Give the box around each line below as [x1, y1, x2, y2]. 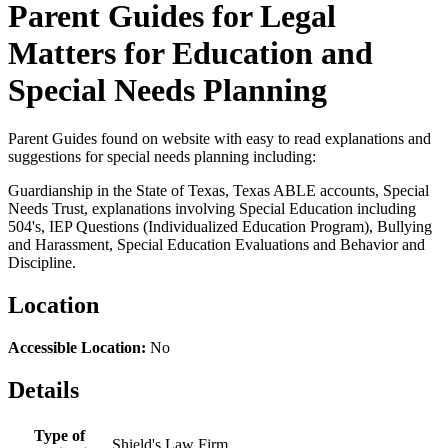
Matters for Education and [8, 34, 373, 71]
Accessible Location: [8, 339, 146, 357]
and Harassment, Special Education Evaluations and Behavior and [8, 236, 425, 254]
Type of [34, 426, 85, 444]
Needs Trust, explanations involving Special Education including [8, 200, 416, 218]
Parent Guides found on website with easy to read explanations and [8, 130, 431, 148]
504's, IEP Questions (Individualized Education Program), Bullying [8, 218, 432, 236]
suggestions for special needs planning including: [8, 148, 316, 166]
